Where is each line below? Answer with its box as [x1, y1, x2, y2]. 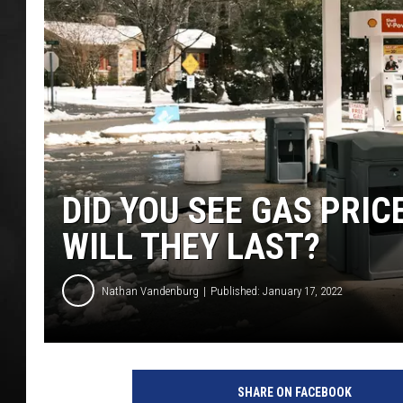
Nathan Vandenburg [102, 283, 199, 298]
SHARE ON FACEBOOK [237, 385, 352, 400]
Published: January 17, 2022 [210, 283, 342, 298]
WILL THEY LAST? [62, 226, 320, 269]
